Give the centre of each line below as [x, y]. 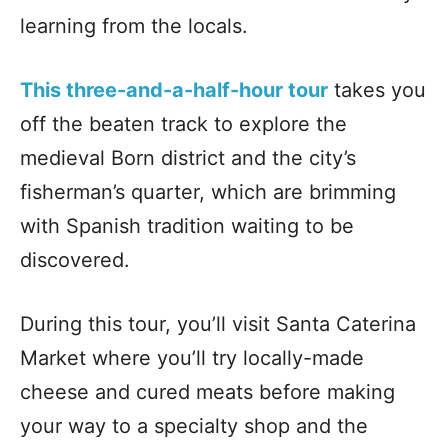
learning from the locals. [134, 25]
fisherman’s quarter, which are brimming [208, 191]
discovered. [75, 259]
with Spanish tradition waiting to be [187, 225]
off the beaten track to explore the [183, 123]
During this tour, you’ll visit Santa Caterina [218, 323]
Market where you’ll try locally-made [192, 357]
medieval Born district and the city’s [188, 157]
